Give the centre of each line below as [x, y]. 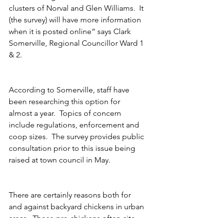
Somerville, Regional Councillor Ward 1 [77, 43]
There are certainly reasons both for [71, 195]
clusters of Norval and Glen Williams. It [77, 8]
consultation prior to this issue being [73, 148]
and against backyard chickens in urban [77, 207]
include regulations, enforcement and [75, 125]
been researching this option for [65, 101]
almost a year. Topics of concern [66, 113]
